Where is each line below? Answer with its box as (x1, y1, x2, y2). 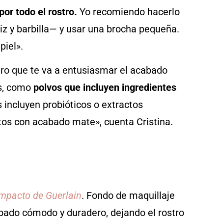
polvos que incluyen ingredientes (33, 82, 176, 94)
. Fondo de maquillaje (82, 189, 175, 201)
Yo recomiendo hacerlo (77, 5, 180, 18)
